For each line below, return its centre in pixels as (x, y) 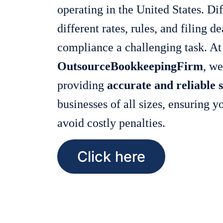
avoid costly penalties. (111, 123)
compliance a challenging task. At (139, 47)
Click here (111, 157)
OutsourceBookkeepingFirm (130, 66)
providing (82, 85)
